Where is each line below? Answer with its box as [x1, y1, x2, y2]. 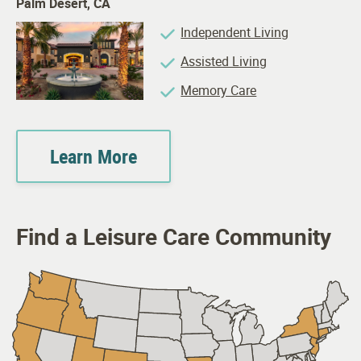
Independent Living [180, 23, 289, 42]
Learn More [50, 143, 137, 170]
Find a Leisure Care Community [16, 221, 331, 252]
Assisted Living [180, 52, 268, 71]
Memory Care [180, 81, 257, 100]
